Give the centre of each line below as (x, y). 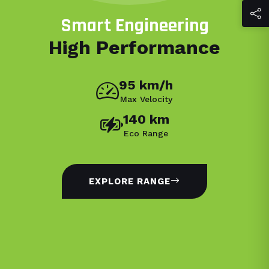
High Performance (134, 47)
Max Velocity (146, 99)
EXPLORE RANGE (130, 181)
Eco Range (146, 133)
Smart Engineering (134, 25)
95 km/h (146, 85)
